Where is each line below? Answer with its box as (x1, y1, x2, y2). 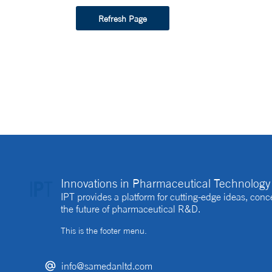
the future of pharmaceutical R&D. (61, 203, 200, 215)
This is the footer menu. (61, 225, 147, 236)
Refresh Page (98, 13, 147, 24)
